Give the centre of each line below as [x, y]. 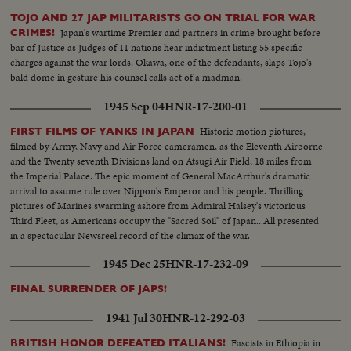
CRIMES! [33, 32]
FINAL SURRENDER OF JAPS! [89, 288]
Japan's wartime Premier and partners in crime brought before [191, 32]
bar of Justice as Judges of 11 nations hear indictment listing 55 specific [157, 47]
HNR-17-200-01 [206, 106]
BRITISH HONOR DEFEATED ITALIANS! [118, 342]
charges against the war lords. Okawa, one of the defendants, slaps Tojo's [161, 62]
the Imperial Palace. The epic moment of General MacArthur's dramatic [161, 175]
